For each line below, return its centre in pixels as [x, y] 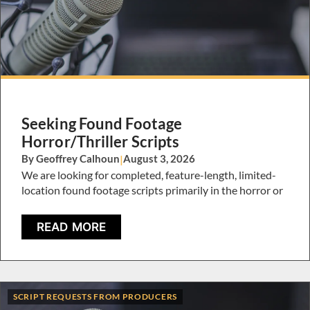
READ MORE [71, 227]
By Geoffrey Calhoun [71, 158]
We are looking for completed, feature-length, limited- [149, 174]
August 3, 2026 [159, 158]
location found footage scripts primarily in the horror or [152, 190]
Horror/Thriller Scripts [101, 141]
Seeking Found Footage [102, 123]
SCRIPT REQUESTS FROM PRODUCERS [95, 297]
